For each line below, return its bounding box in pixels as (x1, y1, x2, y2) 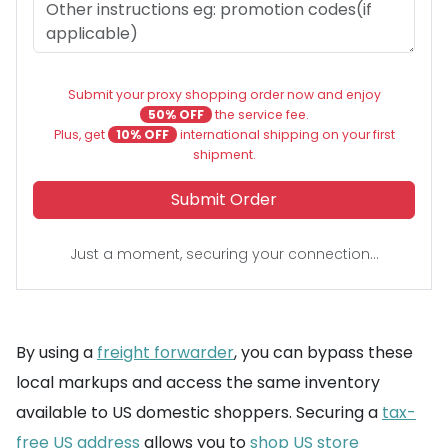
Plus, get (53, 126, 108, 143)
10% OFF (115, 126, 169, 143)
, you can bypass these (234, 341, 413, 364)
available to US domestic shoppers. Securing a (16, 401, 382, 424)
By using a (16, 341, 97, 364)
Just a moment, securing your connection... (69, 244, 379, 264)
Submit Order (171, 188, 277, 211)
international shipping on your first (176, 126, 395, 143)
